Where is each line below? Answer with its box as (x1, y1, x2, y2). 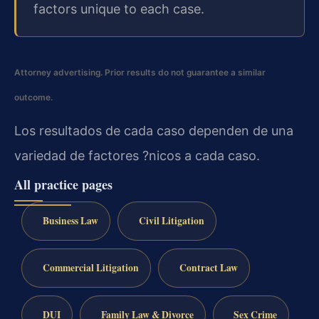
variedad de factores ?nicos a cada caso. (14, 147, 260, 163)
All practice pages (14, 175, 113, 194)
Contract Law (179, 260, 238, 275)
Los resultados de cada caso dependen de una (14, 122, 293, 138)
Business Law (42, 214, 98, 229)
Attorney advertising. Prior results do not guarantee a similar (14, 67, 266, 78)
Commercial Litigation (42, 260, 139, 275)
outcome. (14, 92, 53, 103)
